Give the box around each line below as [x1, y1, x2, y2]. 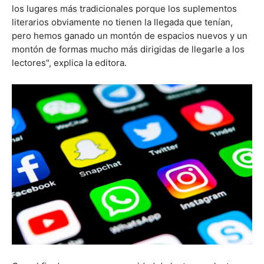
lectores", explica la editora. [12, 57, 127, 69]
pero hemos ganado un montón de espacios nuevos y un [12, 30, 247, 42]
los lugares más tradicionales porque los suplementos [12, 3, 237, 15]
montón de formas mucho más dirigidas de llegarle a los [12, 44, 245, 55]
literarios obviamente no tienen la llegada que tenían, [12, 16, 233, 28]
